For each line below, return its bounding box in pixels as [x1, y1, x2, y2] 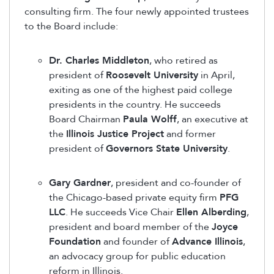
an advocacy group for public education [49, 249, 226, 263]
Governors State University [106, 141, 228, 155]
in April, [198, 68, 235, 82]
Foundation [49, 234, 101, 248]
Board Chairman [49, 112, 123, 126]
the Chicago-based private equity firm [49, 190, 220, 204]
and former [164, 127, 216, 141]
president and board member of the [49, 220, 212, 234]
